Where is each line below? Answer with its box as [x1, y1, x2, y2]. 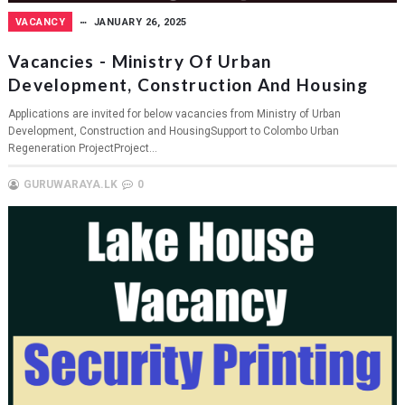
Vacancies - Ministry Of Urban [7, 50, 272, 71]
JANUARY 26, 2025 [93, 15, 187, 28]
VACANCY [14, 15, 66, 28]
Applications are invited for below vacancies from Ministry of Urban [7, 107, 341, 120]
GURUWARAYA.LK [23, 177, 118, 191]
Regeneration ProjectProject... [7, 141, 157, 155]
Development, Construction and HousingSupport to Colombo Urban [7, 124, 339, 137]
